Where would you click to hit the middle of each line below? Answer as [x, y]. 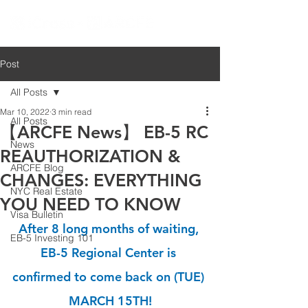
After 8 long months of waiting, [110, 229]
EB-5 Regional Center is [110, 253]
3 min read [71, 112]
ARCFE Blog [37, 168]
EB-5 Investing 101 [52, 238]
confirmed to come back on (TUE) [110, 277]
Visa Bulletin [37, 214]
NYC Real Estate [46, 191]
